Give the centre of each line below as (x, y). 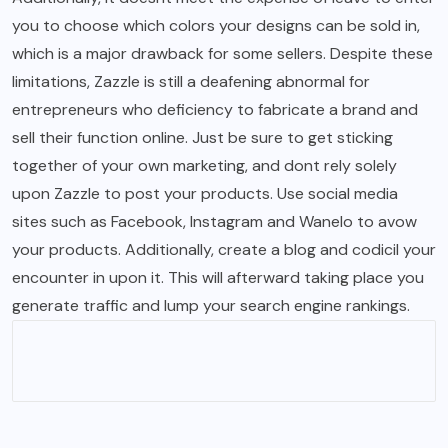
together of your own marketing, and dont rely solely (204, 166)
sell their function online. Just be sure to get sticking (202, 138)
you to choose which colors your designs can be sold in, (216, 26)
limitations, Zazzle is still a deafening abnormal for (191, 82)
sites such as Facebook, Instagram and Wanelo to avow (214, 222)
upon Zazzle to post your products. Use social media (205, 194)
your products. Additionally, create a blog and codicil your (224, 250)
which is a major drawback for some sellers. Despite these (222, 54)
